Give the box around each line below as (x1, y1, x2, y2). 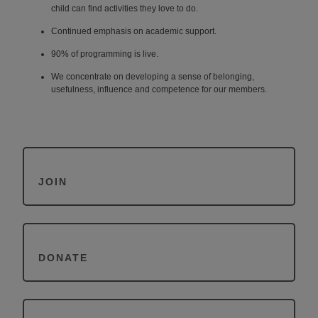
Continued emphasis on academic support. (51, 26, 216, 36)
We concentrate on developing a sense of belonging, (51, 72, 254, 82)
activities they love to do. (104, 4, 198, 13)
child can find (51, 4, 104, 13)
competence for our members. (152, 84, 267, 94)
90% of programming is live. (51, 49, 158, 59)
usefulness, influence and (51, 84, 152, 94)
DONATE (38, 252, 88, 263)
